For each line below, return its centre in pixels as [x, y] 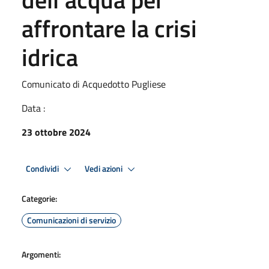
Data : [33, 108]
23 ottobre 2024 [56, 132]
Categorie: [39, 198]
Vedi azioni [104, 168]
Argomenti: [41, 254]
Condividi [43, 168]
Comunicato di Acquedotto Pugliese [94, 84]
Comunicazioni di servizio [71, 220]
